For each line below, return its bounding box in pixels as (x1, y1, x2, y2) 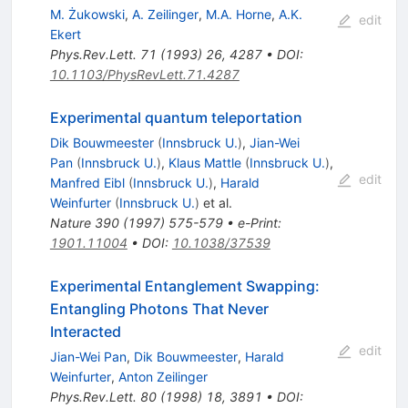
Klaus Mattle (168, 154, 241, 170)
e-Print (237, 214, 278, 230)
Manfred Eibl (49, 174, 125, 190)
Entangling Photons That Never (49, 299, 269, 318)
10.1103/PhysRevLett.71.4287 (49, 66, 240, 82)
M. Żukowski (49, 5, 125, 22)
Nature (49, 214, 91, 230)
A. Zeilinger (131, 5, 199, 22)
